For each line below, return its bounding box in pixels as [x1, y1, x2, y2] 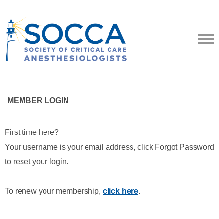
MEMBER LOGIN [7, 96, 69, 105]
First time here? [5, 128, 59, 136]
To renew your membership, [5, 187, 103, 195]
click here [103, 187, 138, 195]
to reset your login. [5, 157, 68, 166]
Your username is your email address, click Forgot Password [5, 143, 214, 151]
